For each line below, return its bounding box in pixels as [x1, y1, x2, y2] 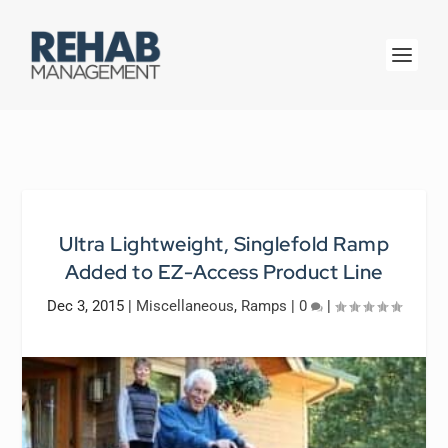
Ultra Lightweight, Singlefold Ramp [59, 231, 389, 257]
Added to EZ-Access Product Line [65, 259, 383, 285]
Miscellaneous [136, 297, 234, 315]
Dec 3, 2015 [47, 297, 124, 315]
